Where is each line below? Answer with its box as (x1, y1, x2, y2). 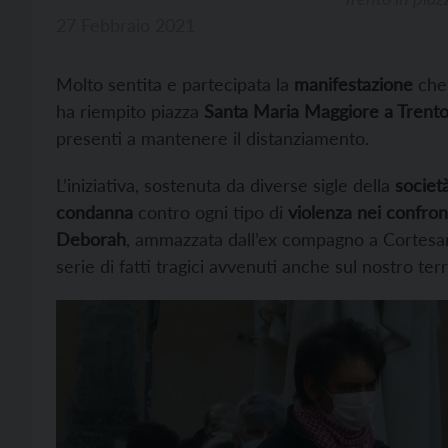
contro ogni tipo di (133, 201, 288, 224)
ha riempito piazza (56, 100, 204, 123)
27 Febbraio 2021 (56, 14, 195, 37)
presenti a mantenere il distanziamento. (56, 127, 369, 150)
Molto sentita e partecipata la (56, 73, 294, 96)
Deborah (56, 228, 126, 251)
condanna (56, 201, 133, 224)
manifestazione (294, 73, 413, 96)
